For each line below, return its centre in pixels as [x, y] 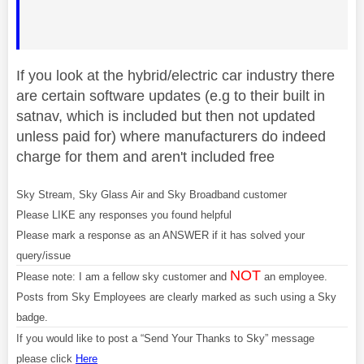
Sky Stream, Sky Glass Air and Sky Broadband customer [152, 194]
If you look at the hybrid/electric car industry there [175, 75]
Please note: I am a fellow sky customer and [123, 276]
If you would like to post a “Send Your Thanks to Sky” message [165, 338]
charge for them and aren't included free [145, 156]
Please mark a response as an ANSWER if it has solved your [160, 235]
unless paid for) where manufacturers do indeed [171, 136]
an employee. [294, 276]
